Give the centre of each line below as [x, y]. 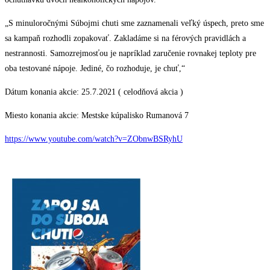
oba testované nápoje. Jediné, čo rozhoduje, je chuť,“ [95, 68]
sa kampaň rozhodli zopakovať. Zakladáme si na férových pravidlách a [125, 38]
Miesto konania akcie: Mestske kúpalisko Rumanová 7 [97, 115]
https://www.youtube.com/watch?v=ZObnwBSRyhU [94, 139]
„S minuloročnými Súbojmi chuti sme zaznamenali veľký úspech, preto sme [134, 23]
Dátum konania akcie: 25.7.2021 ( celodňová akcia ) [94, 92]
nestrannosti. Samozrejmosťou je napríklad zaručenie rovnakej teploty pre [130, 53]
